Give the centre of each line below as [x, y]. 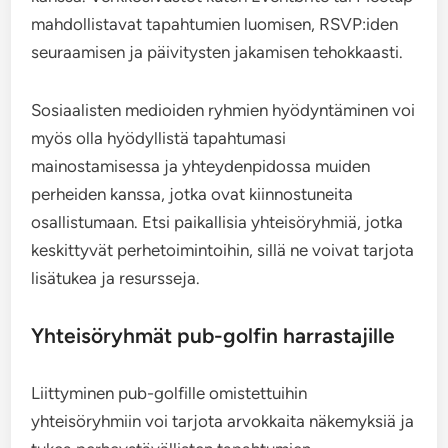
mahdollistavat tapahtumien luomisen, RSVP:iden [215, 24]
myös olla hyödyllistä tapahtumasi [159, 138]
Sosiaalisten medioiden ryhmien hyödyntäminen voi [223, 110]
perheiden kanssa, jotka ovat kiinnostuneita [192, 194]
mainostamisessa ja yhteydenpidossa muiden [201, 166]
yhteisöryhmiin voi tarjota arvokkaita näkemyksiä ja [223, 421]
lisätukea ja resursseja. [116, 278]
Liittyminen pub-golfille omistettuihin [169, 393]
